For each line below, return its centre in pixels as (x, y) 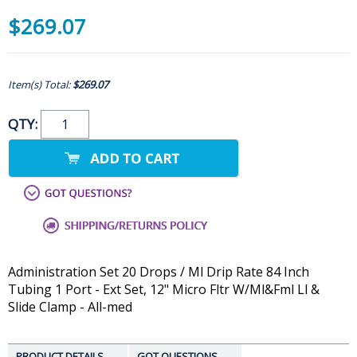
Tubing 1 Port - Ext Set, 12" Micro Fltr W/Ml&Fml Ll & (164, 290)
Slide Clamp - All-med (70, 307)
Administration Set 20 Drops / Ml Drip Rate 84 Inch (159, 272)
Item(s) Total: (40, 85)
